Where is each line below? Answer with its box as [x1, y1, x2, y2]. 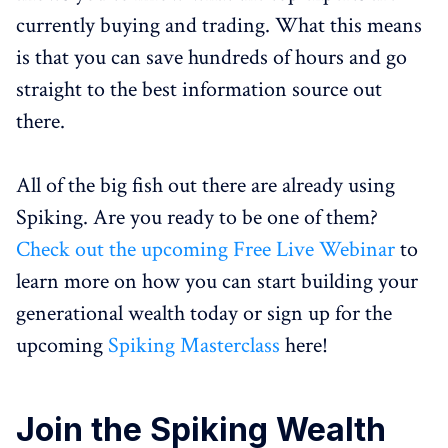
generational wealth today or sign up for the [16, 299, 392, 328]
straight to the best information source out [16, 75, 382, 104]
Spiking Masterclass [108, 331, 280, 360]
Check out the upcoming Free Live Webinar [16, 235, 395, 264]
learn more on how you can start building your [16, 267, 418, 296]
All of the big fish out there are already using [16, 171, 395, 200]
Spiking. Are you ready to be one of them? [16, 203, 378, 232]
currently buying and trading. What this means [16, 11, 422, 40]
